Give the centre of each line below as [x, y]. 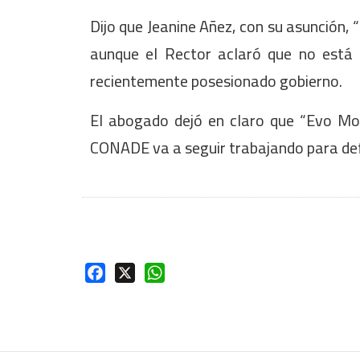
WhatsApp [194, 272]
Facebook [134, 272]
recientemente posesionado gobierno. [216, 80]
